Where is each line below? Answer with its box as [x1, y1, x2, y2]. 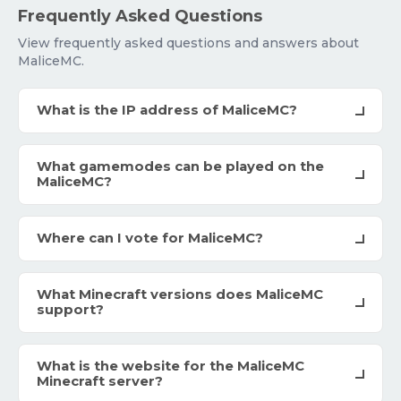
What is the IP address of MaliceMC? [37, 102, 297, 119]
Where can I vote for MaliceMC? [37, 230, 263, 247]
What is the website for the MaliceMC [37, 358, 304, 375]
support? [37, 302, 104, 319]
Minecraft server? [37, 373, 163, 390]
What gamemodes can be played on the [37, 158, 324, 175]
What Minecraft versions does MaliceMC [37, 286, 323, 303]
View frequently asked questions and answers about [18, 35, 359, 52]
